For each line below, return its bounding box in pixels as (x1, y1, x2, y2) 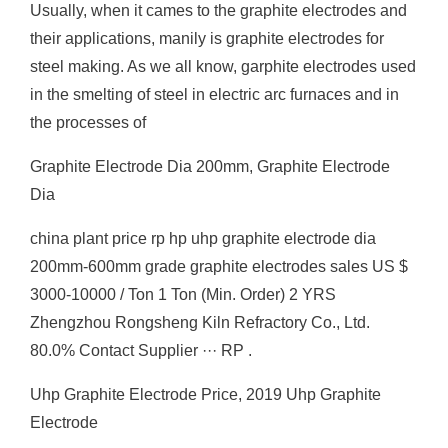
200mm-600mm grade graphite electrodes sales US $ (30, 258, 408, 275)
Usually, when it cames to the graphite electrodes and (30, 2, 407, 19)
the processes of (30, 114, 146, 131)
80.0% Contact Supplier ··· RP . (30, 342, 252, 359)
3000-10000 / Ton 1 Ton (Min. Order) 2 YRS (30, 286, 336, 303)
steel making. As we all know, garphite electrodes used (30, 58, 416, 75)
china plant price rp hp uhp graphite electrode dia (30, 230, 376, 247)
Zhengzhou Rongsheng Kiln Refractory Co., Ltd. (30, 314, 370, 331)
